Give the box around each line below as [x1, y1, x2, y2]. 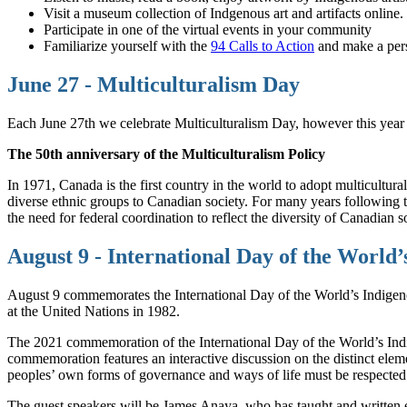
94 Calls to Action [211, 37, 314, 54]
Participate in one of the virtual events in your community [44, 21, 372, 37]
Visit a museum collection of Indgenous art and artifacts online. [44, 5, 403, 21]
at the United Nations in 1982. [7, 303, 180, 319]
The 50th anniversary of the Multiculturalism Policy [7, 145, 325, 162]
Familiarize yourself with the [44, 37, 211, 54]
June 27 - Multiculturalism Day [7, 72, 300, 96]
